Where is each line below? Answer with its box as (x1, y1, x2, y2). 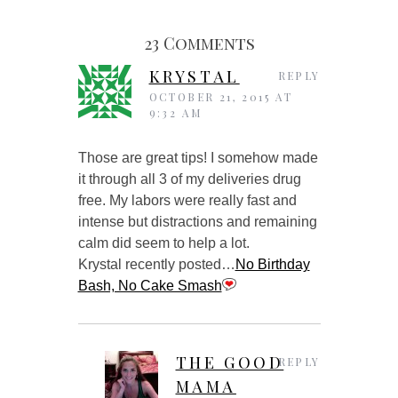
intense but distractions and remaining (77, 213, 317, 229)
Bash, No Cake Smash (77, 277, 222, 293)
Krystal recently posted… (77, 256, 235, 272)
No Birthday (235, 256, 310, 272)
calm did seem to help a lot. (77, 235, 250, 251)
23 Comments (143, 31, 255, 54)
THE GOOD (175, 351, 284, 373)
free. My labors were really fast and (77, 192, 297, 208)
